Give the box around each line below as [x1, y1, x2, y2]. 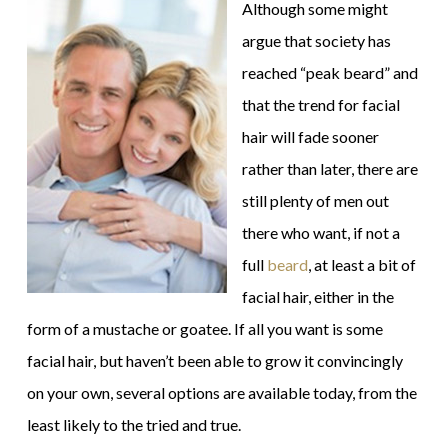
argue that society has [241, 31, 391, 50]
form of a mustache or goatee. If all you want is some [26, 319, 383, 338]
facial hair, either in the [241, 287, 394, 306]
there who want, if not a [241, 223, 400, 242]
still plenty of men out [241, 191, 389, 210]
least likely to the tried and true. [26, 415, 241, 434]
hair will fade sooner [241, 127, 379, 146]
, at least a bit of [307, 255, 416, 274]
